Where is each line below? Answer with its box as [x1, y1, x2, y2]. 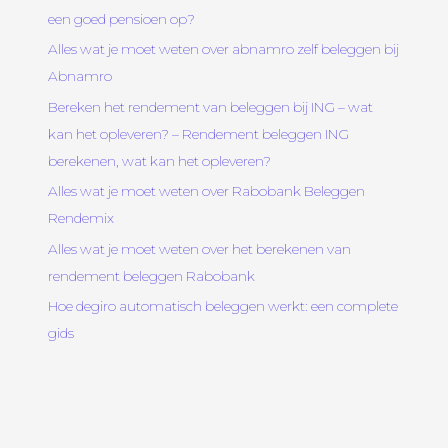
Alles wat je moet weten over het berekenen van [48, 240, 352, 257]
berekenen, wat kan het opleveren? [48, 152, 272, 169]
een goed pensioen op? [48, 10, 196, 27]
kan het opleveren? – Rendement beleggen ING [48, 125, 350, 142]
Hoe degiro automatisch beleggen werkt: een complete [48, 297, 399, 314]
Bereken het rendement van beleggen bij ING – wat [48, 98, 374, 115]
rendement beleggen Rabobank [48, 267, 256, 284]
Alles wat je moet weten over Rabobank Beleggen [48, 183, 366, 200]
